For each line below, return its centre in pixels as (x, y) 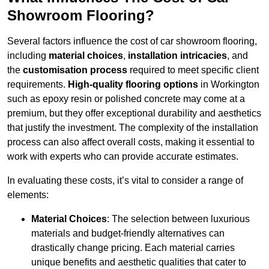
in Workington (229, 85)
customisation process (75, 70)
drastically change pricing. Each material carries (133, 248)
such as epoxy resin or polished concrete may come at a (126, 99)
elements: (28, 195)
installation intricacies (177, 56)
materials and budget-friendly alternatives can (128, 234)
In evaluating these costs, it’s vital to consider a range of (125, 181)
